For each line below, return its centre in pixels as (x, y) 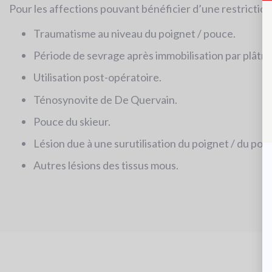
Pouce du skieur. (72, 121)
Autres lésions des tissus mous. (106, 165)
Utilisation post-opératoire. (97, 77)
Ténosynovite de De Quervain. (105, 99)
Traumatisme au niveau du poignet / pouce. (134, 33)
